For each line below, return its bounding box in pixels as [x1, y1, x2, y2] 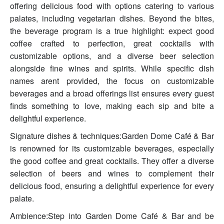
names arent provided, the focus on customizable [10, 75, 214, 87]
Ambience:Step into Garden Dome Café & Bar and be [10, 210, 214, 222]
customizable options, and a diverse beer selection [10, 50, 214, 62]
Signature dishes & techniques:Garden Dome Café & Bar [10, 130, 214, 142]
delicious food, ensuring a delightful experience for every [10, 180, 214, 192]
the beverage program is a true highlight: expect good [10, 25, 214, 37]
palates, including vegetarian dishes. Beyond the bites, [10, 12, 214, 24]
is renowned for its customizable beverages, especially [10, 142, 214, 154]
